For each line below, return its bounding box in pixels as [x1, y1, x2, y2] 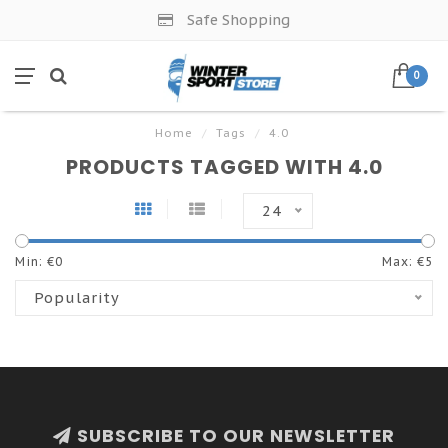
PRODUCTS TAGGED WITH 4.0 [65, 153, 383, 181]
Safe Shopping [183, 10, 290, 29]
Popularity [34, 288, 120, 307]
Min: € [15, 254, 55, 269]
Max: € [382, 254, 425, 269]
